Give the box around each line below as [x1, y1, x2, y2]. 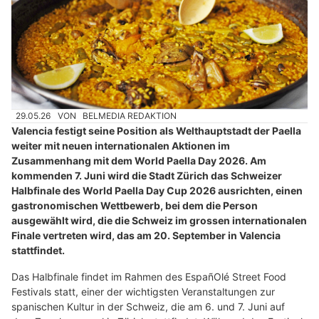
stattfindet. [11, 244, 65, 256]
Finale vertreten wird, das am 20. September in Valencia [11, 229, 281, 241]
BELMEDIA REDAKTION [83, 110, 177, 121]
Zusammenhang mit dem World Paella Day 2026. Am [11, 154, 266, 167]
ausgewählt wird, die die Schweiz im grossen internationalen [11, 214, 307, 226]
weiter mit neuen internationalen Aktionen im [11, 139, 230, 152]
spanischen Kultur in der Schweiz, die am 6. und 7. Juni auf [11, 300, 285, 313]
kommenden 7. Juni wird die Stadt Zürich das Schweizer [11, 169, 282, 182]
